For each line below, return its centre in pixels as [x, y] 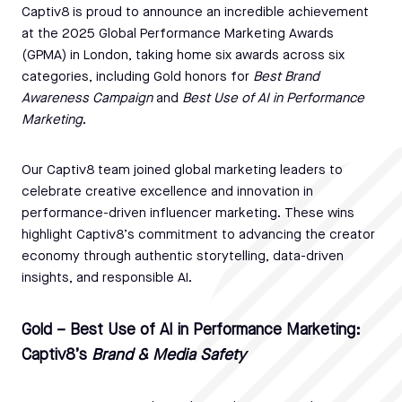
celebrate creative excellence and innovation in [167, 192]
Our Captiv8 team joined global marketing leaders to [182, 170]
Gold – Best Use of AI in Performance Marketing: [191, 330]
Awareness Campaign [87, 99]
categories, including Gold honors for [137, 77]
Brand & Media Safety [169, 355]
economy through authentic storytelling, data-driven [183, 257]
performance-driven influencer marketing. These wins [188, 214]
